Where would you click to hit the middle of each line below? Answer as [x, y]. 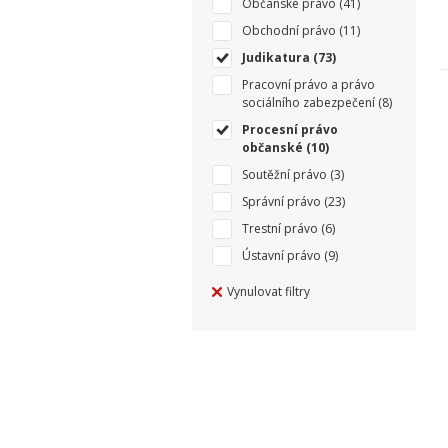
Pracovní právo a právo [308, 84]
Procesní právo [290, 129]
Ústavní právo [281, 255]
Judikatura [276, 57]
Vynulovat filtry [268, 291]
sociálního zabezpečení [308, 102]
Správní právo [281, 201]
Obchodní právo [289, 30]
